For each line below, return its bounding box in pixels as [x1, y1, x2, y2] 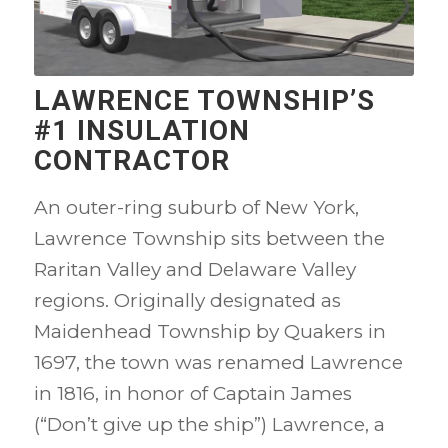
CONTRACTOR [33, 144, 230, 178]
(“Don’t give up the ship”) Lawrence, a [33, 413, 385, 437]
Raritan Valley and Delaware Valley [33, 258, 356, 282]
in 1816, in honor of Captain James [33, 382, 352, 406]
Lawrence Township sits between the [33, 227, 385, 251]
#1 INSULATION [33, 114, 250, 148]
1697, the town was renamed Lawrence [33, 351, 403, 375]
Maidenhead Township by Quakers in [33, 320, 386, 344]
